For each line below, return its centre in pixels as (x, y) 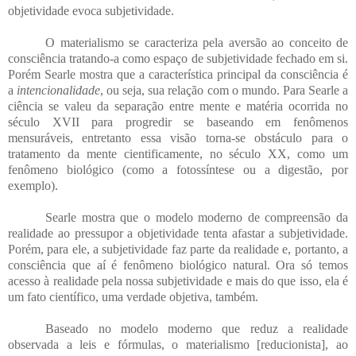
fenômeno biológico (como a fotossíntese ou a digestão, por (178, 169)
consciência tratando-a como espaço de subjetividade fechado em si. (178, 58)
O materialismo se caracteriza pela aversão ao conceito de (197, 42)
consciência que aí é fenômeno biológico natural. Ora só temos (178, 265)
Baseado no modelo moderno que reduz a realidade (197, 328)
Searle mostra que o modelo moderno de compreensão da (197, 217)
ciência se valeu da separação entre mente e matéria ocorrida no (178, 106)
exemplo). (33, 185)
